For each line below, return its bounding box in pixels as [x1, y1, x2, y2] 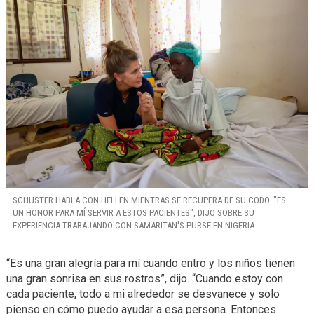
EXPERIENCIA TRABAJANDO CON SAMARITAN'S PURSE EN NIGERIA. [12, 219, 257, 231]
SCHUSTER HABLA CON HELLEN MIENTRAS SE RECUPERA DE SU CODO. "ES [12, 194, 286, 205]
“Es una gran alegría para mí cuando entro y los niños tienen [6, 256, 295, 270]
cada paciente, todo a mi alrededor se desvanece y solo [6, 287, 280, 301]
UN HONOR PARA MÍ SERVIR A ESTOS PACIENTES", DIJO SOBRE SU [12, 207, 254, 218]
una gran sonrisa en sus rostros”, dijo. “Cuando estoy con [6, 271, 283, 285]
